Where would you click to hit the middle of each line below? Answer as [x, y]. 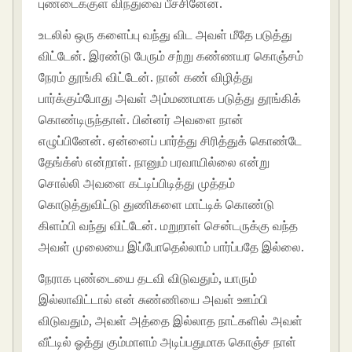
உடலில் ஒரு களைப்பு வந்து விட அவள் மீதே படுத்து [166, 34]
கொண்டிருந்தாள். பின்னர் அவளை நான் [141, 119]
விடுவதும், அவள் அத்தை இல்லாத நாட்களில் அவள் [171, 320]
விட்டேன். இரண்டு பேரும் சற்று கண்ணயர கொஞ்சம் [171, 55]
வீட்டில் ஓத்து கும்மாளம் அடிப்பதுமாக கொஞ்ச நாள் [168, 341]
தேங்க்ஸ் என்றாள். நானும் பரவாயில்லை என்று [154, 161]
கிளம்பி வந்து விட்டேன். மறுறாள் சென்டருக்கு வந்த [169, 225]
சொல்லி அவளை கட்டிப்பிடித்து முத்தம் [137, 183]
